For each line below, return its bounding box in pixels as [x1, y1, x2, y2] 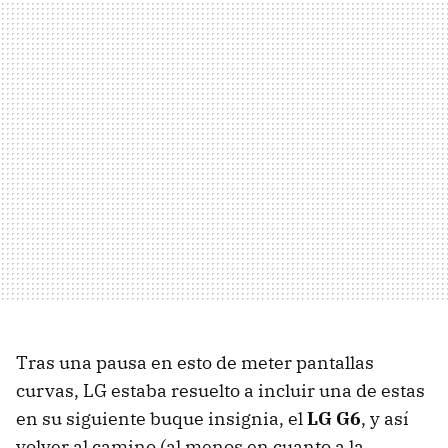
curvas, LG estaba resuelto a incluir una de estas [16, 378, 425, 402]
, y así [361, 406, 409, 430]
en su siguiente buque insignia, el [16, 406, 307, 430]
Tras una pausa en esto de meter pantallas [16, 350, 374, 374]
